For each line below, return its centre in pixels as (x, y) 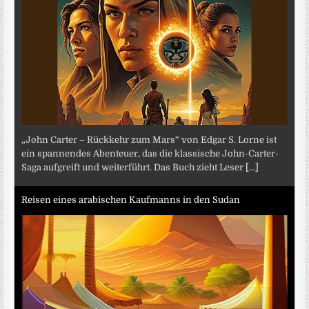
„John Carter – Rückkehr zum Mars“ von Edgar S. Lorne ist (149, 140)
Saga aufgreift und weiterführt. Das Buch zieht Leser (134, 168)
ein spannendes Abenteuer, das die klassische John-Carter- (150, 154)
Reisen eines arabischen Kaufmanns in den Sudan (131, 199)
